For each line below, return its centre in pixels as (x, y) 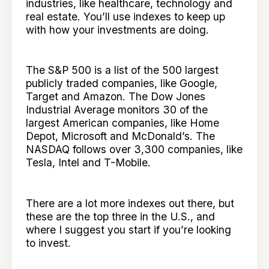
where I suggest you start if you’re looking (129, 229)
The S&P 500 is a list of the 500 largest (122, 70)
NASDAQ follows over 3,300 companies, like (134, 150)
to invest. (50, 243)
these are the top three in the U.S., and (121, 216)
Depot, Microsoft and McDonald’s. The (121, 136)
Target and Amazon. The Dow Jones (116, 97)
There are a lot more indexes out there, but (130, 203)
